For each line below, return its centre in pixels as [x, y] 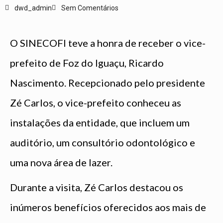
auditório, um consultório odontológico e [103, 142]
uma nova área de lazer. [61, 162]
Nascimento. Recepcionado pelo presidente [108, 82]
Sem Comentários [90, 8]
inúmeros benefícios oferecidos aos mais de [108, 207]
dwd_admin [33, 8]
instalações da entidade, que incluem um [100, 122]
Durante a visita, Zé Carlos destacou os [97, 187]
